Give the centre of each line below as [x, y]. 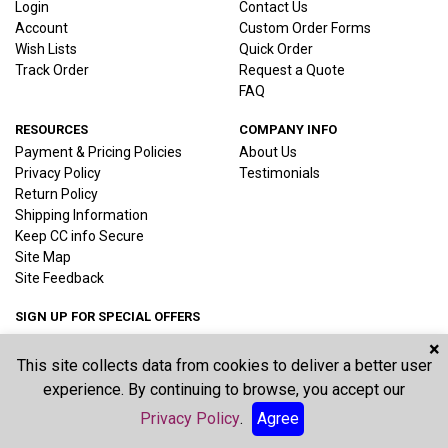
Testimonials [279, 172]
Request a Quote [292, 69]
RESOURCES [51, 129]
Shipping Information [81, 214]
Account [41, 27]
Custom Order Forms [305, 27]
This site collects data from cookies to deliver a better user [224, 365]
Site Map [43, 256]
